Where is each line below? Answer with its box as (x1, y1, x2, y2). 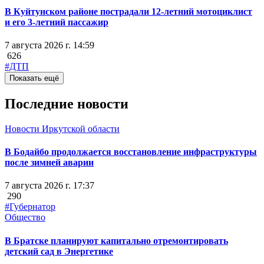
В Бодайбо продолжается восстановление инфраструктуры (5, 147, 257, 157)
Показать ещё (9, 73, 59, 82)
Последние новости (5, 95, 128, 111)
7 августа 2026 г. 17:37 (5, 180, 94, 191)
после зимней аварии (5, 157, 94, 168)
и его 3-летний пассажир (5, 16, 108, 27)
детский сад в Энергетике (5, 246, 113, 256)
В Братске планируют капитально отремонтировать (5, 235, 228, 246)
